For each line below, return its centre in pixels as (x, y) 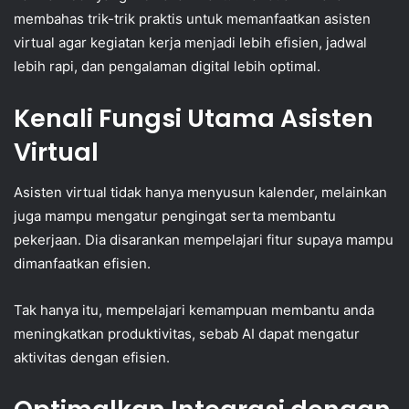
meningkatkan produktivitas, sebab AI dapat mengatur (187, 334)
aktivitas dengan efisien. (92, 358)
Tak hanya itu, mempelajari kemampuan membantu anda (194, 310)
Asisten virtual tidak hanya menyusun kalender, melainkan (200, 193)
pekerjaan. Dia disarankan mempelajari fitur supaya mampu (204, 240)
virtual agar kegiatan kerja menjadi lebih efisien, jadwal (190, 42)
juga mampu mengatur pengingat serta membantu (175, 216)
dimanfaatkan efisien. (82, 264)
